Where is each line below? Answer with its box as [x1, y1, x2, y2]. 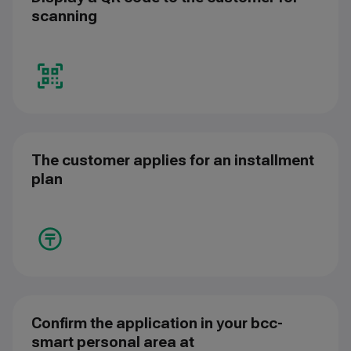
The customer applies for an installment [31, 151, 314, 168]
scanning [31, 7, 97, 24]
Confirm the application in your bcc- [31, 314, 283, 331]
